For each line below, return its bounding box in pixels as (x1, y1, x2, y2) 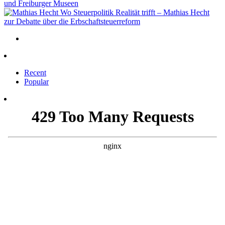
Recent (24, 68, 46, 77)
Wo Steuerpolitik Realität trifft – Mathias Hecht (58, 8, 209, 17)
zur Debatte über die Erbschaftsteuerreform (4, 17, 140, 26)
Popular (24, 77, 49, 86)
